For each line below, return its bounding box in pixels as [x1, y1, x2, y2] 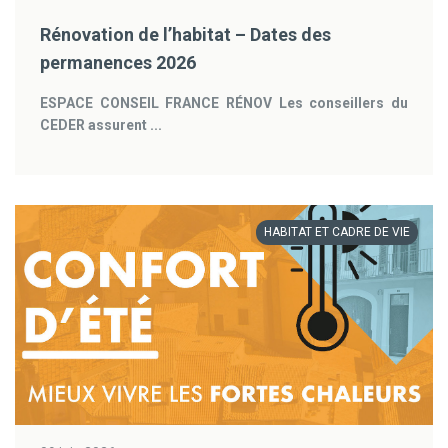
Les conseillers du [278, 95, 409, 111]
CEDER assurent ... [40, 117, 162, 133]
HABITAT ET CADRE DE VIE [264, 225, 410, 239]
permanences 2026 [40, 52, 196, 73]
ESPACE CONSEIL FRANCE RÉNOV [40, 95, 272, 111]
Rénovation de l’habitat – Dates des [40, 24, 331, 45]
